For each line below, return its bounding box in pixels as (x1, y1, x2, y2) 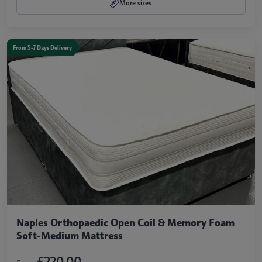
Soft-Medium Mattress (16, 229, 123, 243)
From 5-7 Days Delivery (12, 44, 72, 52)
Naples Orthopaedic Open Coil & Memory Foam (16, 216, 235, 230)
